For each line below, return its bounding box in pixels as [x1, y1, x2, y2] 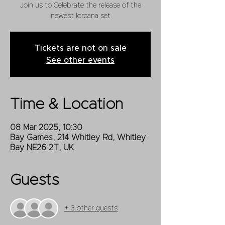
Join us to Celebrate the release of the [20, 2, 141, 10]
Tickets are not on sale [34, 44, 127, 53]
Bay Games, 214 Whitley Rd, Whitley [10, 134, 146, 142]
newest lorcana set [50, 13, 110, 20]
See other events [46, 56, 115, 65]
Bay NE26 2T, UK [10, 144, 74, 152]
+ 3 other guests [64, 204, 118, 212]
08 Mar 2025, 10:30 [10, 124, 82, 132]
